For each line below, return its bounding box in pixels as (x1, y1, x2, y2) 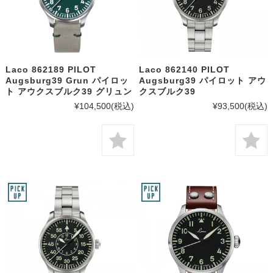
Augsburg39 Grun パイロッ (5, 75, 129, 85)
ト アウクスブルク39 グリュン (5, 86, 132, 96)
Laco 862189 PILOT (5, 64, 96, 74)
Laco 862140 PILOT (139, 64, 230, 74)
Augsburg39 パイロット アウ (139, 75, 267, 85)
